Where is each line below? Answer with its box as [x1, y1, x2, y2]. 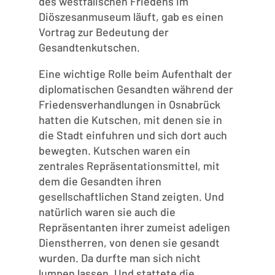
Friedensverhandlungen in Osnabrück [38, 98, 220, 112]
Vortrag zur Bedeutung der [38, 25, 169, 39]
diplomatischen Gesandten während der [38, 82, 233, 96]
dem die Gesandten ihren [38, 174, 161, 188]
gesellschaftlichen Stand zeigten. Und [38, 190, 224, 204]
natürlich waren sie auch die [38, 205, 176, 219]
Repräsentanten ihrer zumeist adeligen [38, 220, 230, 234]
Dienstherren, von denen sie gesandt [38, 236, 220, 250]
